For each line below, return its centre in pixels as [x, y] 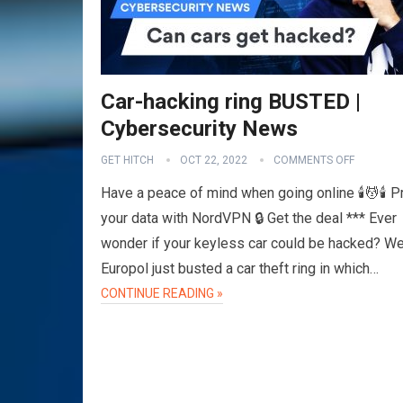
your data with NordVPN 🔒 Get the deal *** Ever [249, 218]
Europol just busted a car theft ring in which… [240, 269]
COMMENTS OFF [314, 160]
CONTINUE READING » [162, 293]
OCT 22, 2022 [214, 160]
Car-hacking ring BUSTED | [231, 102]
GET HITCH [127, 160]
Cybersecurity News [199, 129]
